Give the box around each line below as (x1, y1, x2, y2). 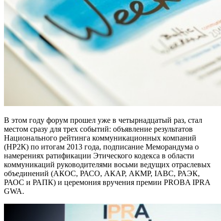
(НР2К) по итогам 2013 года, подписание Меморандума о (4, 143, 199, 151)
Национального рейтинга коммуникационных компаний (4, 134, 196, 143)
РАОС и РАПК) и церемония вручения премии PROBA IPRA (4, 178, 210, 187)
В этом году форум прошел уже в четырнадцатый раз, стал (4, 116, 202, 125)
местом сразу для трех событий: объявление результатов (4, 125, 193, 134)
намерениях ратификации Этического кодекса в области (4, 151, 194, 160)
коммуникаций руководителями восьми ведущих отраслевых (4, 160, 211, 169)
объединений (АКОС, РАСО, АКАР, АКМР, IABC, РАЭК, (4, 169, 200, 178)
